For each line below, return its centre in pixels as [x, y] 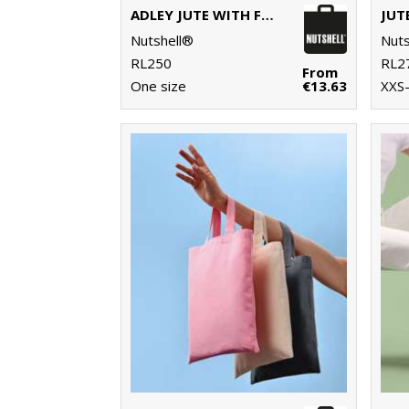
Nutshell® [162, 41]
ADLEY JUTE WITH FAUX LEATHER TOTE [267, 15]
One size [158, 86]
